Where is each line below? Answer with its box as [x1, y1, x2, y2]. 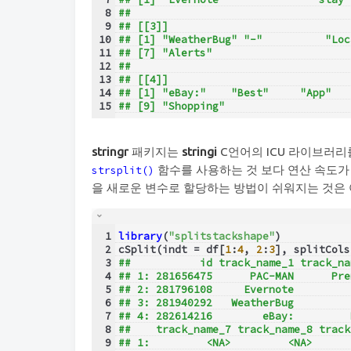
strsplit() [92, 163, 154, 177]
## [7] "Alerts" [118, 45, 237, 60]
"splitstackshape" [168, 229, 275, 243]
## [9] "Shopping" [118, 99, 225, 113]
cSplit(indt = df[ [118, 242, 225, 256]
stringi [182, 144, 217, 158]
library [118, 229, 162, 243]
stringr [92, 144, 128, 158]
